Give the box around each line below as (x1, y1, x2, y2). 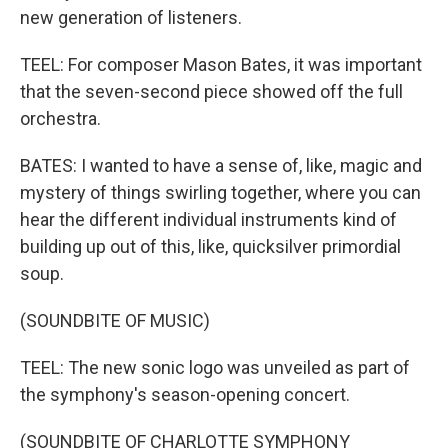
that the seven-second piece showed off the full (20, 81, 403, 102)
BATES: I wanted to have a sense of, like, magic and (20, 155, 422, 176)
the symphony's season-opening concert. (20, 384, 350, 405)
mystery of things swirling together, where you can (20, 182, 421, 203)
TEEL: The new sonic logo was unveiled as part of (20, 357, 410, 378)
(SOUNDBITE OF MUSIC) (20, 310, 210, 331)
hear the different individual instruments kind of (20, 209, 397, 230)
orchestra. (20, 108, 101, 129)
